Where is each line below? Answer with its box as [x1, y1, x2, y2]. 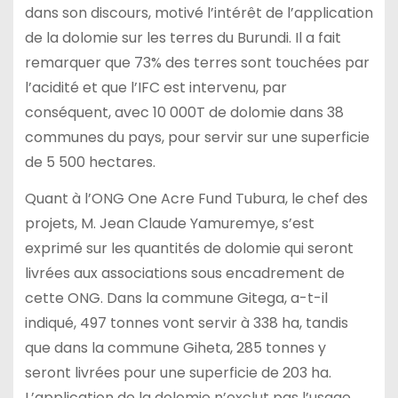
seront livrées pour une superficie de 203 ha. [24, 362, 331, 383]
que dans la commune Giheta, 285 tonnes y [24, 338, 326, 358]
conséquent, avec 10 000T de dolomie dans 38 [24, 102, 344, 123]
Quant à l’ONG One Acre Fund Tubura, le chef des [24, 188, 368, 209]
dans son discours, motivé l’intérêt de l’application [24, 3, 373, 24]
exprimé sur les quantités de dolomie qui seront [24, 238, 354, 259]
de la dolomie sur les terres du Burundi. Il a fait [24, 28, 341, 49]
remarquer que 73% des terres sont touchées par [24, 52, 370, 74]
